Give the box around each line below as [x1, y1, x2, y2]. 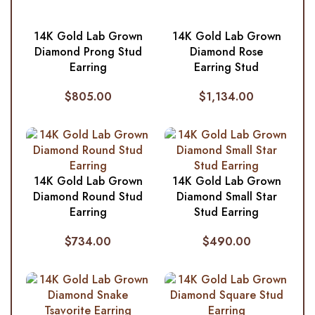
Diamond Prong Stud [34, 43, 142, 60]
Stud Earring [194, 203, 259, 220]
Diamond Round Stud [33, 188, 143, 205]
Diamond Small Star [176, 188, 277, 205]
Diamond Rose [190, 43, 264, 60]
